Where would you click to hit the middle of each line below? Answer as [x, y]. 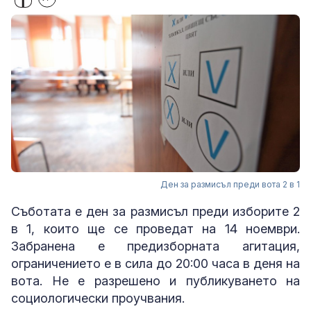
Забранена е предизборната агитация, [155, 246]
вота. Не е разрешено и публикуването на [155, 281]
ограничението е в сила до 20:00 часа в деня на [155, 264]
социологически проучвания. [100, 299]
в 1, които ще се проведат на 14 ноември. [155, 229]
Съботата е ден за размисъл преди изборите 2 [155, 212]
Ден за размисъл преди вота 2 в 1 [230, 185]
